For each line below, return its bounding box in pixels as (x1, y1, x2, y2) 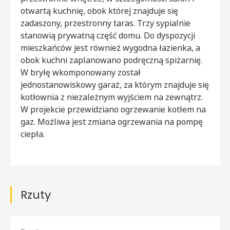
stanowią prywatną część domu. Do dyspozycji (21, 29, 195, 41)
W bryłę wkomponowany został (21, 66, 141, 78)
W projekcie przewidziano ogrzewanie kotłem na (21, 103, 206, 115)
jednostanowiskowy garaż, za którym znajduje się (21, 79, 209, 90)
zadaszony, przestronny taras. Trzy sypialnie (21, 17, 190, 29)
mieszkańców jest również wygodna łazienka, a (21, 42, 200, 53)
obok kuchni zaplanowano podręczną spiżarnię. (21, 54, 202, 66)
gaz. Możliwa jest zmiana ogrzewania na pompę (21, 116, 203, 127)
